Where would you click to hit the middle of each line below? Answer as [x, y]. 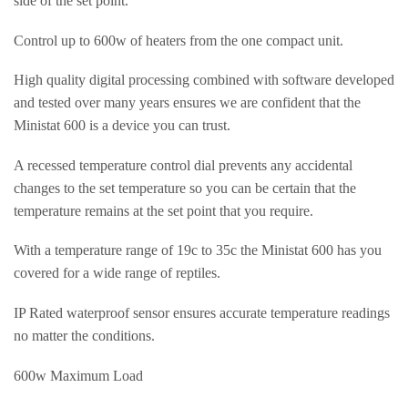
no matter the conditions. [84, 336]
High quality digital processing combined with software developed [204, 80]
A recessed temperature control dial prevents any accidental [183, 165]
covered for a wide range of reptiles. [117, 273]
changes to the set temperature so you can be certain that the [185, 188]
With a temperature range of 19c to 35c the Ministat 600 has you [198, 250]
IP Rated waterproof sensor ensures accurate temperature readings [202, 313]
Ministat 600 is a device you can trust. [122, 126]
